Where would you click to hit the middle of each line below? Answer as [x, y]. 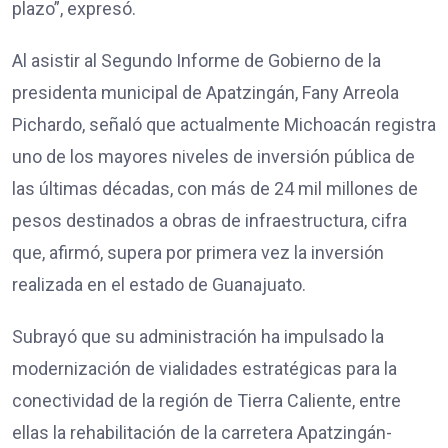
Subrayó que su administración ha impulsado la [198, 336]
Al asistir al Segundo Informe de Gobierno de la [196, 60]
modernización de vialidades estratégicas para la [204, 368]
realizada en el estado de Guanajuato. [159, 284]
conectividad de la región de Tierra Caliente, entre [206, 400]
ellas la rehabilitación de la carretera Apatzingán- [202, 432]
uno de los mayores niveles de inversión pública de [213, 156]
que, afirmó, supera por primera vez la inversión [198, 252]
